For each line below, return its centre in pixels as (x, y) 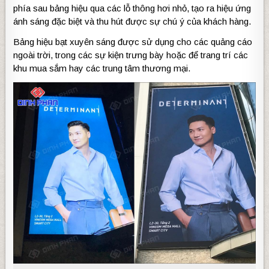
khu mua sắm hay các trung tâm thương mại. (103, 68)
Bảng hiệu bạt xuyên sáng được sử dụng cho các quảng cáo (133, 42)
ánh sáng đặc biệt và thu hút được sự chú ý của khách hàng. (132, 22)
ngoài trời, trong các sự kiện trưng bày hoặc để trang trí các (131, 55)
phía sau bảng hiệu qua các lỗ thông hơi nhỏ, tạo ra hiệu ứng (132, 8)
